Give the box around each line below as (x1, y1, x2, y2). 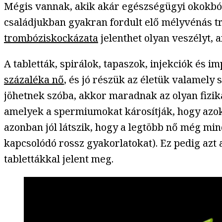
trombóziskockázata (4, 31, 98, 45)
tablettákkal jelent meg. (4, 152, 113, 166)
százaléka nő (4, 73, 64, 87)
